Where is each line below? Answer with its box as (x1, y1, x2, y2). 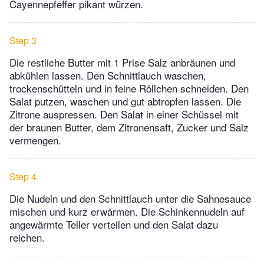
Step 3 (9, 34, 37, 48)
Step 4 (9, 170, 37, 184)
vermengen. (9, 133, 61, 148)
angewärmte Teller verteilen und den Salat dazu (9, 217, 218, 232)
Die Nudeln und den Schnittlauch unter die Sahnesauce (9, 191, 251, 206)
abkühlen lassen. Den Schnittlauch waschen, (9, 68, 206, 83)
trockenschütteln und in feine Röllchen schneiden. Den (9, 81, 249, 96)
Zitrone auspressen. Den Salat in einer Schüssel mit (9, 107, 239, 122)
